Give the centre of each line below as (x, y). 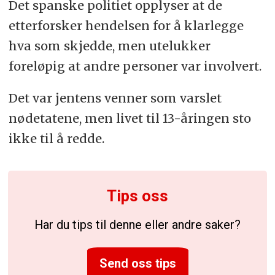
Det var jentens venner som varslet (115, 98)
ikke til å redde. (56, 139)
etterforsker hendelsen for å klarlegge (126, 25)
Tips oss (137, 196)
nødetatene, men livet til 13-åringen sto (130, 118)
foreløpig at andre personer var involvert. (135, 66)
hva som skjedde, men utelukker (109, 45)
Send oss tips (137, 263)
